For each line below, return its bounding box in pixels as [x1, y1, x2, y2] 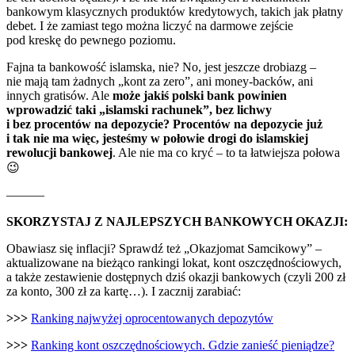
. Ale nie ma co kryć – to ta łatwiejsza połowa [113, 146, 340, 160]
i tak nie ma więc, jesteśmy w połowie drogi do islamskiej [6, 132, 308, 146]
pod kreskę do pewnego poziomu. [6, 33, 176, 48]
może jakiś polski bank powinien [113, 89, 287, 103]
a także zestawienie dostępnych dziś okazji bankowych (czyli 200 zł [6, 270, 345, 284]
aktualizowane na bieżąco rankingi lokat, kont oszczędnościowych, [6, 256, 342, 270]
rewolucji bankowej [6, 146, 113, 160]
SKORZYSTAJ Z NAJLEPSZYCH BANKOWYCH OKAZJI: [6, 215, 348, 229]
